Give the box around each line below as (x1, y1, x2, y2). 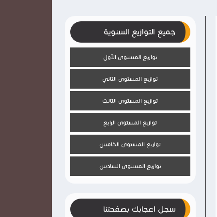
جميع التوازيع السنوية (103, 27, 176, 37)
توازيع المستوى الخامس (99, 140, 161, 148)
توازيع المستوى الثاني (102, 75, 158, 82)
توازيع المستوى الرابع (103, 119, 157, 126)
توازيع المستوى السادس (99, 162, 161, 170)
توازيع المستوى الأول (103, 53, 157, 61)
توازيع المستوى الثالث (102, 97, 158, 104)
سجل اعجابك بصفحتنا (103, 204, 176, 214)
